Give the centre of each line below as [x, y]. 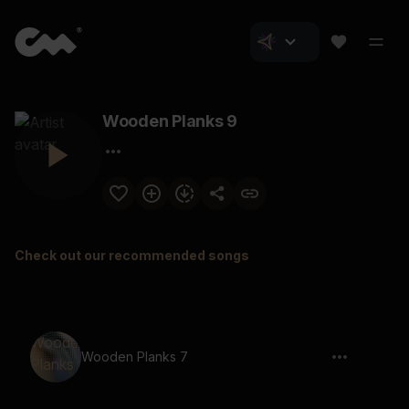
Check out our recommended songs [132, 255]
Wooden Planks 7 [135, 357]
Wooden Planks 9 [170, 121]
